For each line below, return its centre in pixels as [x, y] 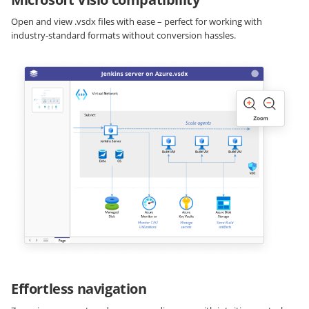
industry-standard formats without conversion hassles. [123, 36]
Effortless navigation [79, 288]
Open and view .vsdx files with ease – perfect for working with [137, 22]
